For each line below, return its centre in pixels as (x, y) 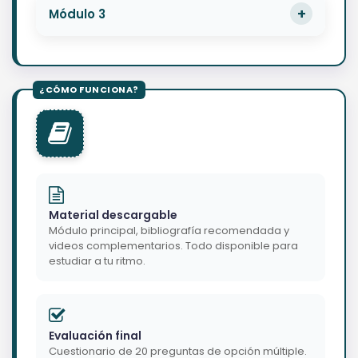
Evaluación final (95, 336)
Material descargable (113, 215)
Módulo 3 (77, 14)
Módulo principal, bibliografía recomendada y (169, 231)
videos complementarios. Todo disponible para (173, 246)
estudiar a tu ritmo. (97, 261)
